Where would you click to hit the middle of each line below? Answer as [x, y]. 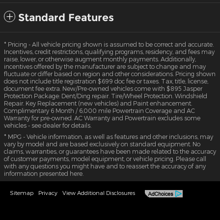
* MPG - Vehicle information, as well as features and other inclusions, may [109, 137]
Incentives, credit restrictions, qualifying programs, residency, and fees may [109, 52]
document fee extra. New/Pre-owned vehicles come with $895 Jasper [103, 89]
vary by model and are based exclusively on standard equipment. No [102, 144]
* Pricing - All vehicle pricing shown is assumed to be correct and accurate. [109, 44]
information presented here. [44, 174]
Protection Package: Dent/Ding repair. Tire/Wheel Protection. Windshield [106, 96]
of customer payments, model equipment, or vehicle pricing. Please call [105, 159]
